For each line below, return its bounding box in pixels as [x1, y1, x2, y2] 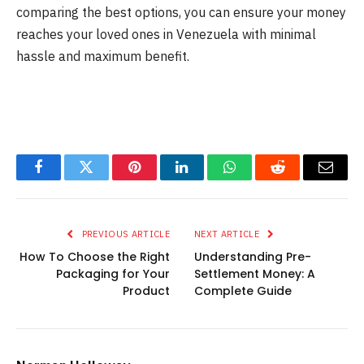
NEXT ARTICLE [194, 227, 262, 240]
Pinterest [132, 171, 184, 187]
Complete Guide [194, 282, 292, 299]
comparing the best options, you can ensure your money [16, 4, 346, 21]
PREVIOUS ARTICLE [79, 227, 170, 240]
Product [123, 282, 170, 299]
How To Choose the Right [19, 248, 170, 265]
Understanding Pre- [194, 248, 311, 265]
